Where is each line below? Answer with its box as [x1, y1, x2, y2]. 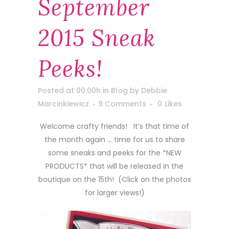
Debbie [141, 85, 167, 96]
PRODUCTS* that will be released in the [45, 161, 184, 171]
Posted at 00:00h [38, 85, 101, 96]
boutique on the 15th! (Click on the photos [38, 174, 191, 185]
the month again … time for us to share [44, 134, 185, 145]
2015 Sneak [38, 24, 155, 52]
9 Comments [98, 99, 146, 109]
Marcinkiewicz [38, 99, 89, 109]
